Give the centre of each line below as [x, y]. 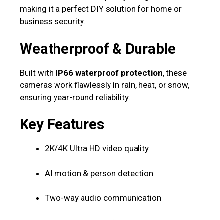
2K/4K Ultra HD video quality [97, 149]
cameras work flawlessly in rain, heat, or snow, [104, 85]
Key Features [62, 124]
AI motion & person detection [99, 173]
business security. [53, 21]
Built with [38, 72]
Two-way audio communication [103, 198]
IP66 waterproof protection [109, 72]
